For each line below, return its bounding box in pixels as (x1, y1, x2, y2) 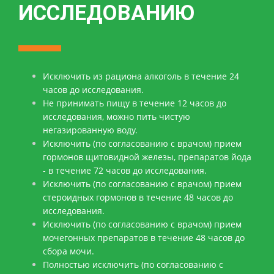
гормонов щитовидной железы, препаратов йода (43, 151, 251, 163)
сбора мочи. (43, 245, 94, 257)
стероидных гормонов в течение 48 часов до (43, 191, 233, 204)
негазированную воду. (43, 124, 138, 136)
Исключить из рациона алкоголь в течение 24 (43, 70, 239, 83)
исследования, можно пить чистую (43, 111, 190, 123)
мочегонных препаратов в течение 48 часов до (43, 232, 245, 244)
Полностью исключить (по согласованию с (43, 259, 223, 271)
